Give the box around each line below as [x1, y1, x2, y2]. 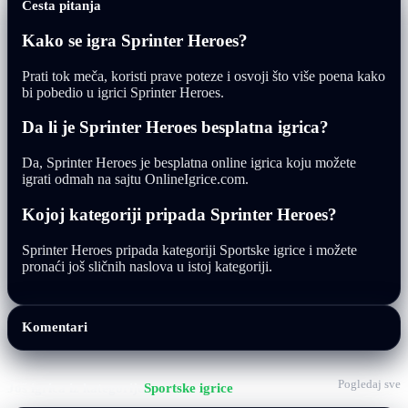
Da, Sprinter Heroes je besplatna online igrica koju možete [22, 155, 356, 171]
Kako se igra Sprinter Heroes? [22, 30, 248, 50]
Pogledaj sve [338, 377, 401, 391]
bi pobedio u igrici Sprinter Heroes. [22, 84, 224, 100]
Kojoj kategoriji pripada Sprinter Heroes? [22, 204, 337, 224]
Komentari [22, 318, 87, 334]
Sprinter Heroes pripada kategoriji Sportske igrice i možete [22, 241, 357, 258]
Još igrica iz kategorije [7, 379, 144, 395]
